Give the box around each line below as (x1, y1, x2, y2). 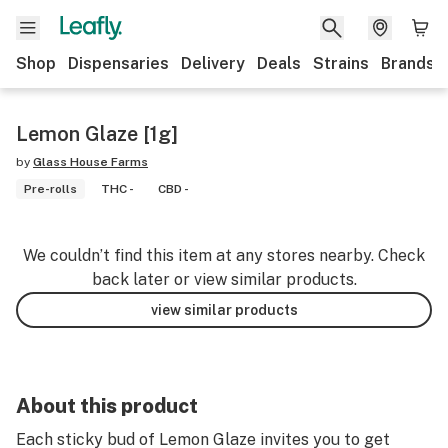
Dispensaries (68, 54, 169, 73)
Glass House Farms (33, 155, 148, 169)
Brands (381, 54, 435, 73)
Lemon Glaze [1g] (16, 122, 178, 146)
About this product (16, 394, 198, 418)
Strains (313, 54, 369, 73)
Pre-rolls (24, 182, 77, 196)
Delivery (181, 54, 245, 73)
